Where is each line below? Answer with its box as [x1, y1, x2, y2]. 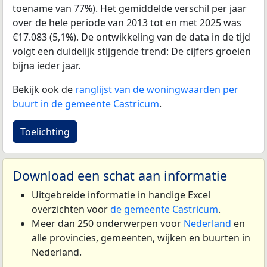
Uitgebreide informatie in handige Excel [32, 188, 210, 201]
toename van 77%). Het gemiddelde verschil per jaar [13, 1, 247, 15]
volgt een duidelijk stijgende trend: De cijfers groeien [13, 44, 251, 58]
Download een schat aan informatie [13, 166, 227, 184]
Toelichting [20, 125, 70, 138]
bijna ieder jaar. [13, 58, 80, 72]
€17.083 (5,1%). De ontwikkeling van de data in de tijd [13, 30, 250, 44]
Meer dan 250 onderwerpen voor [32, 216, 184, 230]
